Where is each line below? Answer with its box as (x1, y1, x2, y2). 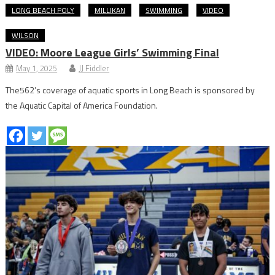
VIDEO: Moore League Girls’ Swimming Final (6, 44, 220, 61)
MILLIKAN (95, 4, 126, 17)
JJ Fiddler (79, 62, 110, 75)
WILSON (12, 29, 39, 42)
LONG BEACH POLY (12, 4, 75, 17)
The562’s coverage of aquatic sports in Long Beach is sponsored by (6, 83, 255, 97)
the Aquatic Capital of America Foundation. (6, 99, 158, 112)
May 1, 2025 (16, 62, 58, 75)
